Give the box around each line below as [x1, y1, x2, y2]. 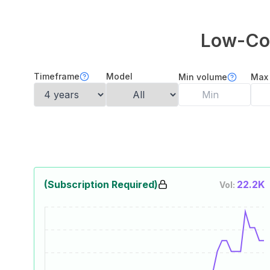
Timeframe [34, 71, 80, 81]
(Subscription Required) [44, 178, 158, 190]
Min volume [178, 72, 227, 82]
